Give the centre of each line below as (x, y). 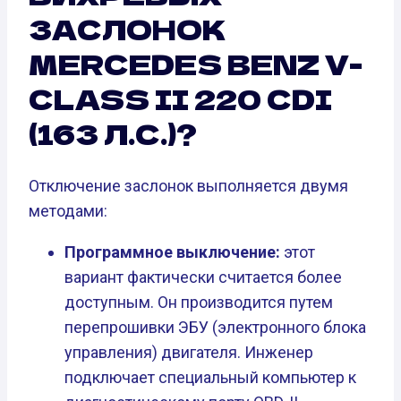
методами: (68, 211)
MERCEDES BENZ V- (196, 64)
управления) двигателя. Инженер (189, 353)
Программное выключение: (172, 252)
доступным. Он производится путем (199, 303)
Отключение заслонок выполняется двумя (188, 186)
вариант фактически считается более (203, 277)
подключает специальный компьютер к (210, 378)
